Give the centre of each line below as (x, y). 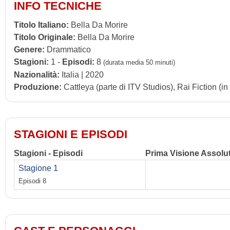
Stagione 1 (38, 168)
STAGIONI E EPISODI (71, 134)
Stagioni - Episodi (48, 153)
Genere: (29, 49)
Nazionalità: (37, 74)
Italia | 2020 (82, 74)
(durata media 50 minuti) (139, 62)
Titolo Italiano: (41, 25)
